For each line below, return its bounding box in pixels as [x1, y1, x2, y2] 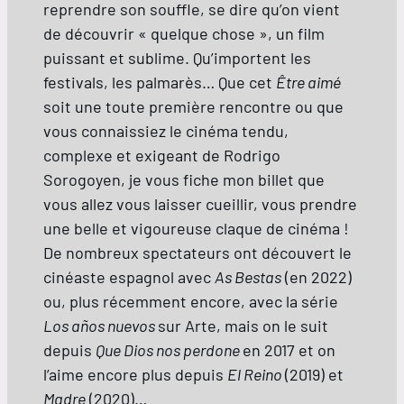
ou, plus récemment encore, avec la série [43, 290, 338, 311]
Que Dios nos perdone [96, 339, 243, 360]
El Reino [227, 363, 285, 384]
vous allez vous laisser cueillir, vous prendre [43, 193, 357, 214]
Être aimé [276, 71, 341, 92]
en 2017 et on [243, 339, 335, 360]
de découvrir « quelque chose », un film [43, 23, 325, 43]
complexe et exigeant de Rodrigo [43, 144, 280, 165]
